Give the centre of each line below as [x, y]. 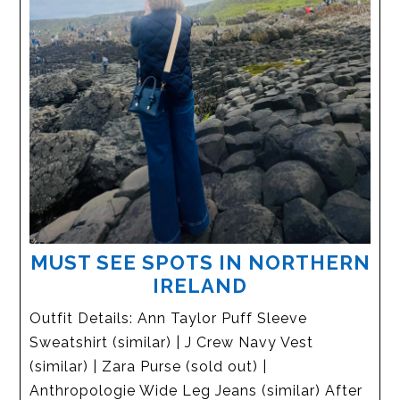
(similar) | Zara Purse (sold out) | [149, 366]
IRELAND [200, 285]
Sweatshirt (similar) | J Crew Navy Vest [172, 342]
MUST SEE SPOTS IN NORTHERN [200, 262]
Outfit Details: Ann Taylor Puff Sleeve [169, 318]
